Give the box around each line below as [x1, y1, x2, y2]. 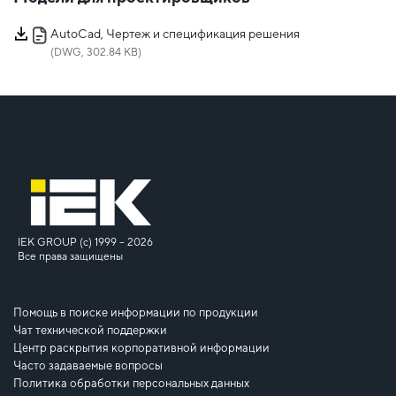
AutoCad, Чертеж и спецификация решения [50, 27, 300, 42]
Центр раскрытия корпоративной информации [13, 341, 270, 355]
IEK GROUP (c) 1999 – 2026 [18, 236, 153, 249]
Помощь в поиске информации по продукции [13, 306, 258, 320]
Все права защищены [18, 250, 123, 263]
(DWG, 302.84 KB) [50, 46, 141, 59]
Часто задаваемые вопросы [13, 359, 163, 373]
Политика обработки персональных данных [13, 377, 249, 391]
